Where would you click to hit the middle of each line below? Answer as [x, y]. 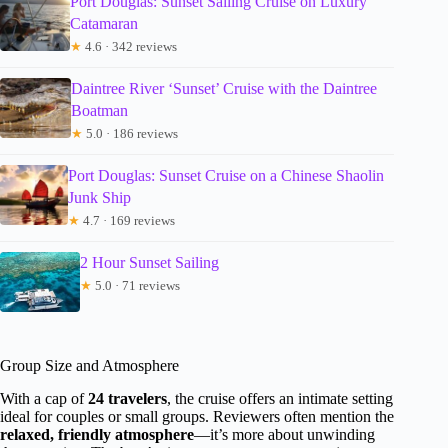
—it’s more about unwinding [284, 435]
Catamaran [104, 24]
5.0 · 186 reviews [130, 134]
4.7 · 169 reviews [128, 221]
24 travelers [127, 399]
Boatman [99, 111]
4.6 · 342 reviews [130, 47]
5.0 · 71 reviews [136, 286]
